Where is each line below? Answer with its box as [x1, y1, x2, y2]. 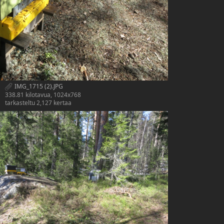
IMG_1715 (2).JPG [13, 82, 63, 91]
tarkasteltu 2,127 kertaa [5, 98, 71, 107]
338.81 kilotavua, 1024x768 [5, 90, 81, 99]
